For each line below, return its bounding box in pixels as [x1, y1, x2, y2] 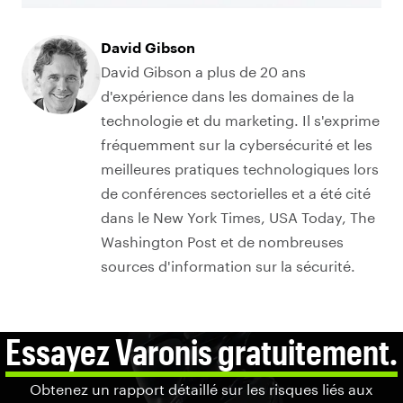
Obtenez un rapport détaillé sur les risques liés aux [30, 380, 373, 398]
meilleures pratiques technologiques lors [101, 159, 379, 177]
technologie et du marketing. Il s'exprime [101, 111, 380, 129]
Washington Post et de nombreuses [101, 232, 344, 250]
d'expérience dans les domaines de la [101, 86, 354, 104]
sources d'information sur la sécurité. [101, 256, 355, 274]
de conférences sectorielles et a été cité [101, 184, 371, 201]
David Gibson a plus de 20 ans [101, 62, 306, 80]
